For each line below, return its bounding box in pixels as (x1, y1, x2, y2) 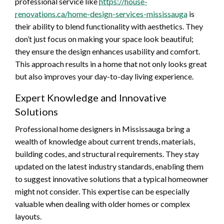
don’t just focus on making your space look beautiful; (15, 33, 193, 43)
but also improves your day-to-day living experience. (15, 71, 193, 81)
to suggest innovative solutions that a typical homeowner (15, 173, 208, 183)
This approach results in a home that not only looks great (15, 58, 207, 68)
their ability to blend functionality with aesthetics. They (15, 21, 203, 31)
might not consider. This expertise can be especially (15, 186, 189, 196)
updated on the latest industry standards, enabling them (15, 161, 203, 171)
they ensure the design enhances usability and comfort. (15, 46, 200, 56)
